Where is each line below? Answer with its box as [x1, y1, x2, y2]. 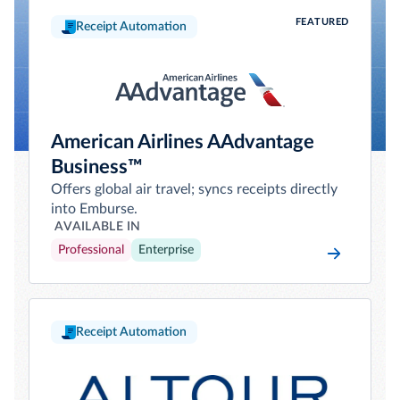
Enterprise [138, 244, 194, 256]
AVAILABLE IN [54, 221, 141, 233]
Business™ [51, 157, 143, 177]
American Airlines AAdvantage [51, 132, 314, 152]
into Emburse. [51, 202, 137, 216]
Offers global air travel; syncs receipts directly [51, 182, 337, 196]
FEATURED [295, 17, 349, 27]
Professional [58, 244, 124, 256]
